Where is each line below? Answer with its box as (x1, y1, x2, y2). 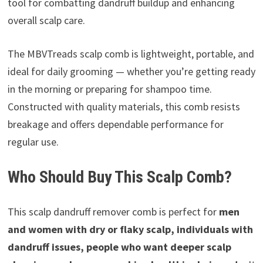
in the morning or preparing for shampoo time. (7, 82, 212, 96)
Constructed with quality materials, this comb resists (7, 100, 240, 114)
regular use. (7, 135, 59, 149)
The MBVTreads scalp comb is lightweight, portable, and (7, 47, 254, 61)
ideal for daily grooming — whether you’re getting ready (7, 65, 255, 79)
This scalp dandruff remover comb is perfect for (7, 205, 219, 219)
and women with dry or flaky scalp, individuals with (7, 222, 253, 237)
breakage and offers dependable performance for (7, 117, 224, 131)
